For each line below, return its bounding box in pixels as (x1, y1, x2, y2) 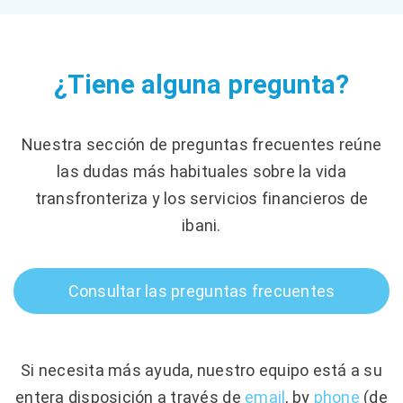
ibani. (182, 215, 221, 235)
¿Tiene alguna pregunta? (54, 68, 349, 100)
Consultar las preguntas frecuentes (67, 281, 336, 300)
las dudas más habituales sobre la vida (57, 161, 346, 181)
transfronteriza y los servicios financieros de (34, 188, 369, 208)
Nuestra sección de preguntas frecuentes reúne (21, 134, 382, 154)
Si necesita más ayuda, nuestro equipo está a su (20, 360, 383, 380)
